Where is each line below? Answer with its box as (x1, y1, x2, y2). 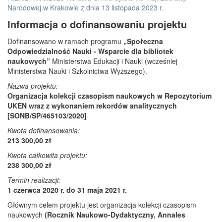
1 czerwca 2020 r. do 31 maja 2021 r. (7, 185, 127, 195)
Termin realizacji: (7, 175, 60, 185)
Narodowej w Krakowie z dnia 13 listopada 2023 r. (7, 2, 164, 12)
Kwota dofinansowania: (7, 125, 80, 135)
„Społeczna (123, 36, 163, 46)
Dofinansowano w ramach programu (7, 36, 123, 46)
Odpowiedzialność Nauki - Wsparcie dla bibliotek (7, 46, 173, 56)
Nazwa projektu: (7, 81, 58, 91)
